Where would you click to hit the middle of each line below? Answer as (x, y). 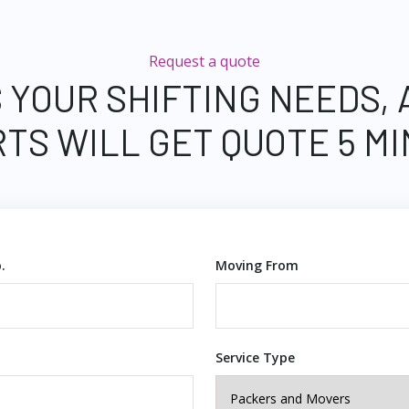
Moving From (257, 265)
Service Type (255, 357)
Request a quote (204, 61)
